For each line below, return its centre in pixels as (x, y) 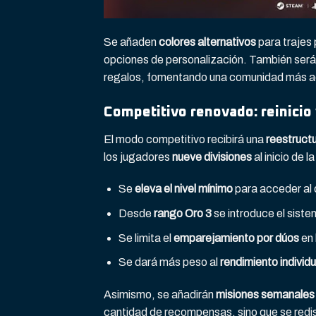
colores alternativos (207, 42)
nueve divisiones (212, 157)
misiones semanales (265, 294)
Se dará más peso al (169, 262)
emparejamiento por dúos (236, 238)
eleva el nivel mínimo (183, 189)
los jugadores (138, 157)
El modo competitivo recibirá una (185, 139)
